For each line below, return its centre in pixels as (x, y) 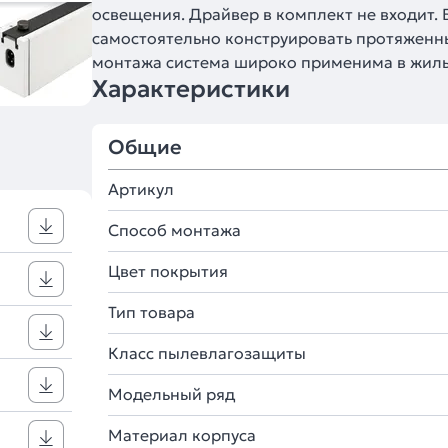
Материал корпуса (182, 435)
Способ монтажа (174, 230)
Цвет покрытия (168, 271)
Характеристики (191, 89)
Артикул (141, 189)
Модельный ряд (171, 394)
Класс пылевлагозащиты (207, 353)
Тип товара (151, 312)
